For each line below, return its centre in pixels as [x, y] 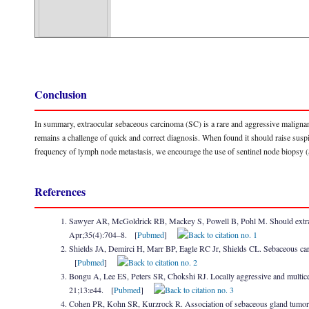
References [60, 191]
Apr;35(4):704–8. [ [103, 235]
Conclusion [61, 94]
